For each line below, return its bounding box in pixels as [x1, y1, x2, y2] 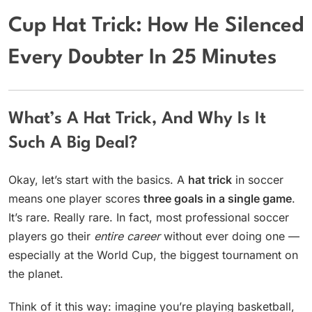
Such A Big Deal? [8, 134, 137, 152]
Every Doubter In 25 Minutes [8, 48, 276, 69]
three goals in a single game [143, 192, 292, 206]
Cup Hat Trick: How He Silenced [8, 16, 304, 37]
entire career [94, 229, 160, 244]
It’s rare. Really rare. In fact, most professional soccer [8, 210, 289, 225]
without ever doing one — [160, 229, 299, 244]
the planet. [8, 267, 63, 281]
